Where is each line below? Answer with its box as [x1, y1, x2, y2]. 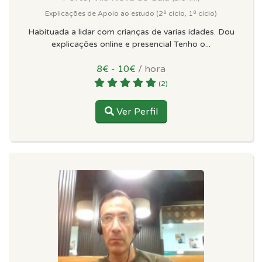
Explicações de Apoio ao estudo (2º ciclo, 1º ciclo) [45, 9, 217, 18]
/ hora [136, 63, 166, 75]
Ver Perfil [113, 105, 158, 118]
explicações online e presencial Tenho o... [51, 39, 211, 49]
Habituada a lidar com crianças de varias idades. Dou [27, 26, 235, 37]
